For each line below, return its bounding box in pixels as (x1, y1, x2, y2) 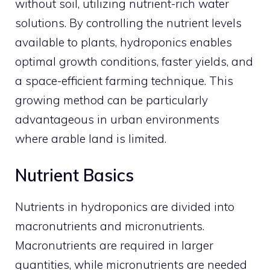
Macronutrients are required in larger (15, 238, 213, 253)
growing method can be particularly (15, 92, 208, 107)
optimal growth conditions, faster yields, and (15, 54, 253, 69)
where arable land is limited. (15, 131, 166, 146)
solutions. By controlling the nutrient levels (15, 15, 242, 30)
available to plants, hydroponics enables (15, 34, 232, 49)
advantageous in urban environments (15, 111, 219, 127)
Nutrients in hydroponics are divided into (15, 199, 234, 214)
